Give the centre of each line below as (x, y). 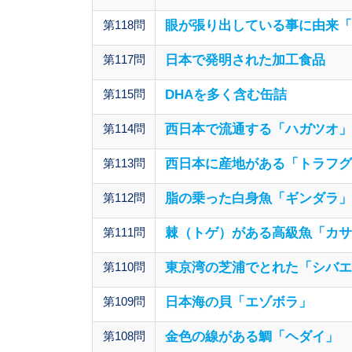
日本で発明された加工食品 (245, 60)
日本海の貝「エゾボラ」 (238, 302)
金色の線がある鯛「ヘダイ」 (252, 337)
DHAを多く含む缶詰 (226, 95)
